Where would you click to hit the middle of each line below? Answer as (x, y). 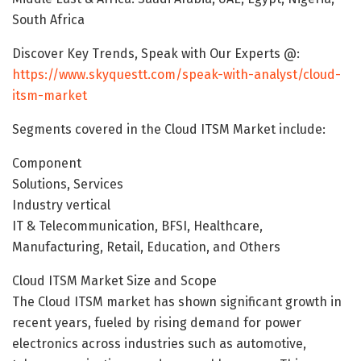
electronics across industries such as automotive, (159, 343)
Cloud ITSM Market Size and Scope (114, 280)
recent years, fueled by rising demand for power (157, 322)
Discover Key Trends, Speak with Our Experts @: (156, 53)
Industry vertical (61, 205)
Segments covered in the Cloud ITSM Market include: (169, 129)
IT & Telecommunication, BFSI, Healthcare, (137, 226)
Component (47, 163)
